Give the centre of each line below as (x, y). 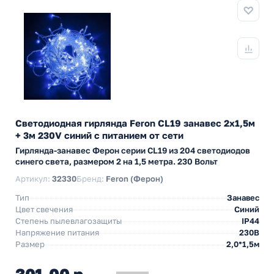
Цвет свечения (44, 209)
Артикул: (34, 179)
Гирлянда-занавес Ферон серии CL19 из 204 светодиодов (133, 150)
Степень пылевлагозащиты (68, 221)
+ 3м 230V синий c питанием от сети (99, 135)
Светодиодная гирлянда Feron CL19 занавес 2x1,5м (135, 123)
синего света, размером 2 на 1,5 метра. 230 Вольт (117, 161)
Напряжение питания (57, 232)
